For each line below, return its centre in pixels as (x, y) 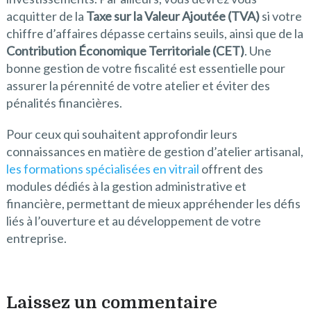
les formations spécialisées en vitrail (102, 169)
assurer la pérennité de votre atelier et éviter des (138, 86)
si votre (280, 16)
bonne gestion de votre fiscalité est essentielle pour (145, 68)
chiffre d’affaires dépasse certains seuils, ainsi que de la (154, 34)
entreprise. (36, 238)
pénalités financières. (64, 103)
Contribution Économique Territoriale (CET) (125, 51)
